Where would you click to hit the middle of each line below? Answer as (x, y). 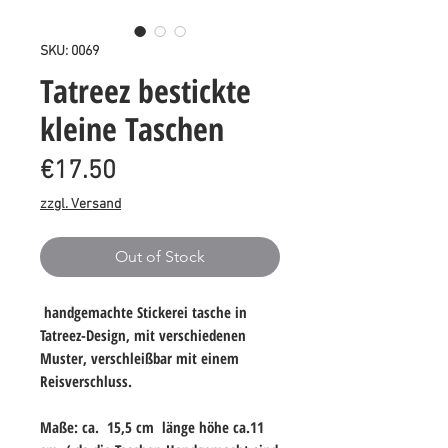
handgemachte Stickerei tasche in (143, 312)
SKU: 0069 (69, 52)
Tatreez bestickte (145, 91)
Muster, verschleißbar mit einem (139, 358)
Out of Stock (160, 257)
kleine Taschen (132, 129)
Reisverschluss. (86, 381)
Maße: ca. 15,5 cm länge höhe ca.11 (152, 427)
